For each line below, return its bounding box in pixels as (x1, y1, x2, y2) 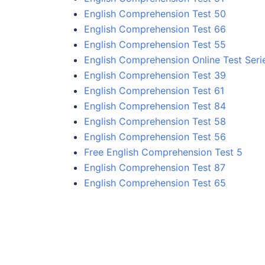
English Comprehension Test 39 (84, 69, 226, 81)
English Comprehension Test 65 (84, 176, 226, 189)
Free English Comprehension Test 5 (84, 146, 243, 158)
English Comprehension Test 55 (84, 38, 226, 50)
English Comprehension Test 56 (84, 130, 226, 143)
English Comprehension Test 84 (84, 99, 226, 112)
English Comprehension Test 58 (84, 115, 226, 127)
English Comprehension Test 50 (84, 7, 226, 20)
